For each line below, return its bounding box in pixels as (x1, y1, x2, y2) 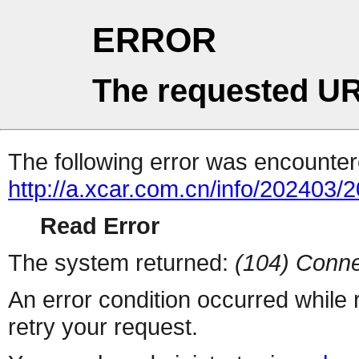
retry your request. (8, 313, 198, 341)
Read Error (40, 212, 159, 240)
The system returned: (8, 249, 235, 276)
